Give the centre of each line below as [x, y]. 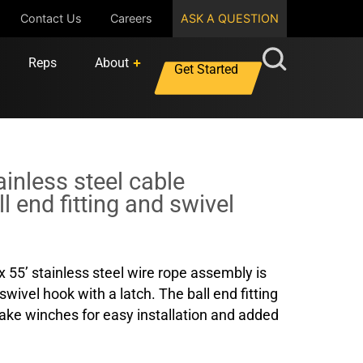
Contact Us [51, 18]
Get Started [206, 70]
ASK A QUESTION [229, 18]
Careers [131, 18]
